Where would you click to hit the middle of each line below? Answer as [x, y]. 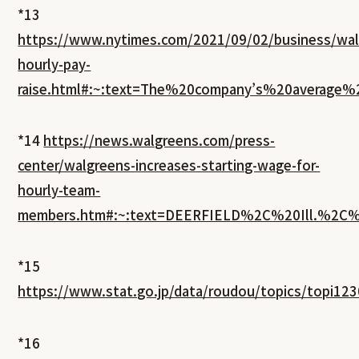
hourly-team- [59, 190]
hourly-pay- [54, 64]
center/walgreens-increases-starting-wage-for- [169, 165]
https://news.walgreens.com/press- [159, 140]
